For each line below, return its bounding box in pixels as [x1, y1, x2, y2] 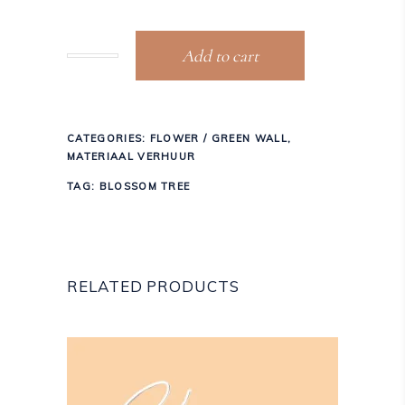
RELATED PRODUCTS [67, 276, 240, 296]
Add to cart [182, 44, 259, 66]
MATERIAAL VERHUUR [67, 149, 196, 163]
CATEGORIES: [67, 131, 150, 145]
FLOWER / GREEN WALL [149, 131, 287, 145]
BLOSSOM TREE [99, 179, 191, 193]
